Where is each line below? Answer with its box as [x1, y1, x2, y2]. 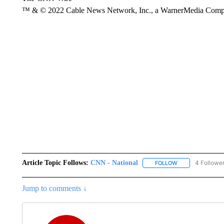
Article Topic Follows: [21, 159, 88, 166]
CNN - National [90, 159, 138, 166]
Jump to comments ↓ [21, 184, 87, 193]
